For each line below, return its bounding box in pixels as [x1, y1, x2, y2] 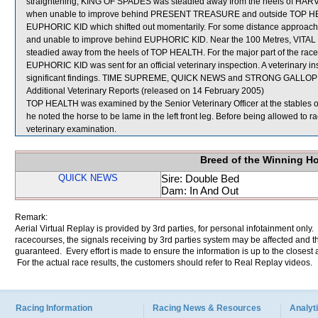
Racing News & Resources [153, 303, 261, 313]
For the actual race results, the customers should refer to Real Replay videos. [15, 258, 312, 268]
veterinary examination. [26, 124, 116, 134]
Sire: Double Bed [161, 172, 239, 185]
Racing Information [16, 303, 92, 313]
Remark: [15, 212, 48, 222]
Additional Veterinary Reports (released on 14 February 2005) [26, 86, 264, 96]
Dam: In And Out [161, 185, 238, 197]
